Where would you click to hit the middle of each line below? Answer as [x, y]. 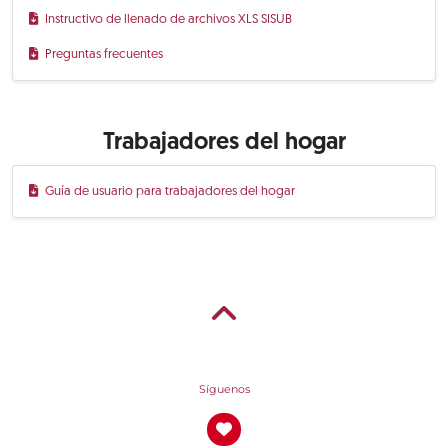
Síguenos [224, 388]
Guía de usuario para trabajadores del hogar [170, 191]
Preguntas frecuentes [104, 54]
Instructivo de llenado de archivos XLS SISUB [168, 19]
